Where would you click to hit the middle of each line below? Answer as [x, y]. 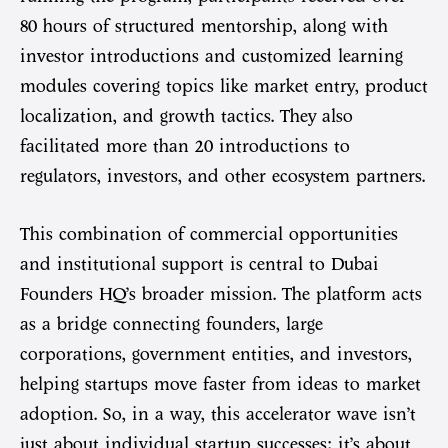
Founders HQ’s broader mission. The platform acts [221, 294]
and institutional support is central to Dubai [199, 264]
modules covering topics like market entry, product [224, 86]
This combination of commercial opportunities [209, 234]
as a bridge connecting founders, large [171, 324]
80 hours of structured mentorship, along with [204, 26]
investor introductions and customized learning [211, 56]
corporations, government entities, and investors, [216, 354]
